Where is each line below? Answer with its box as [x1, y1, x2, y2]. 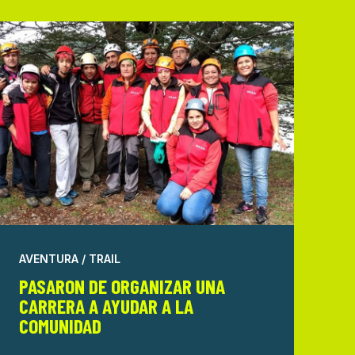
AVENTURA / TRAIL [18, 251, 120, 265]
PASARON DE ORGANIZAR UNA [18, 273, 225, 298]
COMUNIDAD [18, 312, 101, 338]
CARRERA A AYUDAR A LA [18, 292, 193, 318]
